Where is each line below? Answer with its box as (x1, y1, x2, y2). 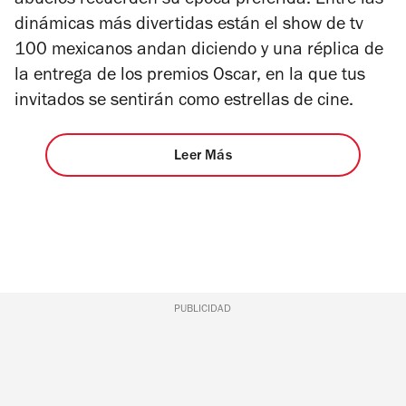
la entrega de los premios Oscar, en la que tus (14, 67, 365, 86)
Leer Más (174, 149, 232, 164)
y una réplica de (256, 42, 383, 61)
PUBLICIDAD (174, 304, 232, 315)
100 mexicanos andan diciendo (14, 42, 256, 61)
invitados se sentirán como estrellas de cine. (14, 92, 358, 111)
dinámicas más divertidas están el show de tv (14, 16, 363, 35)
